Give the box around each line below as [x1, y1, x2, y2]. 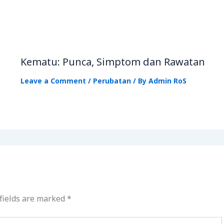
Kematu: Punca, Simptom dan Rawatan [20, 54, 205, 68]
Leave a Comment [20, 75, 86, 85]
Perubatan [93, 75, 131, 85]
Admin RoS [148, 75, 187, 85]
